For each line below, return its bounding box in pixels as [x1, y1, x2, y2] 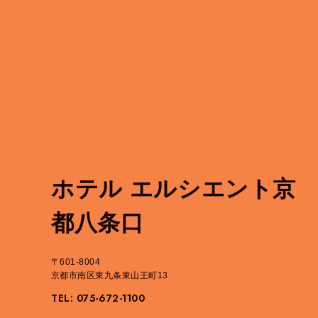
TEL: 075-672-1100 [51, 290, 146, 305]
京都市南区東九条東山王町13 [51, 270, 168, 280]
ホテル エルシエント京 [51, 175, 297, 202]
